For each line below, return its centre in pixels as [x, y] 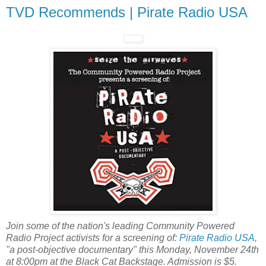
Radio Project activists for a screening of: [93, 238]
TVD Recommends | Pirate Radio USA [127, 12]
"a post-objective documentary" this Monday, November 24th [132, 250]
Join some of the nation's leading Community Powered [120, 226]
